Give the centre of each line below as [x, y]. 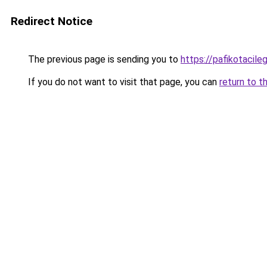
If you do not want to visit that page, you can [122, 82]
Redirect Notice [52, 21]
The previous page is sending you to [103, 59]
